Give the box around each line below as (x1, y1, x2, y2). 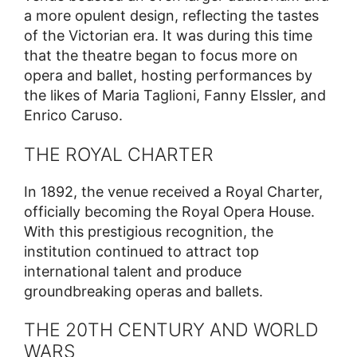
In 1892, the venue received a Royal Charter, (24, 182, 323, 200)
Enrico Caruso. (24, 107, 123, 124)
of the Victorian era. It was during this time (24, 27, 312, 45)
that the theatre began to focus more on (24, 47, 298, 65)
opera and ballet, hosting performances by (24, 67, 312, 84)
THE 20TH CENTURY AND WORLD (24, 319, 319, 342)
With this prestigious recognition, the (24, 222, 273, 240)
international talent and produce (24, 262, 241, 280)
